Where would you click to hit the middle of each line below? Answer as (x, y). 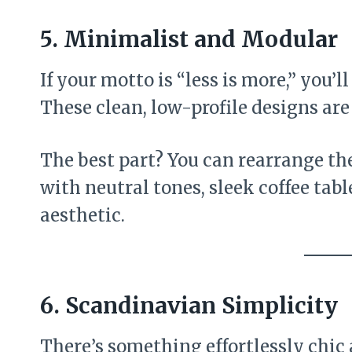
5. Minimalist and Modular (189, 39)
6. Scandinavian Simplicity (189, 305)
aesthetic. (82, 215)
